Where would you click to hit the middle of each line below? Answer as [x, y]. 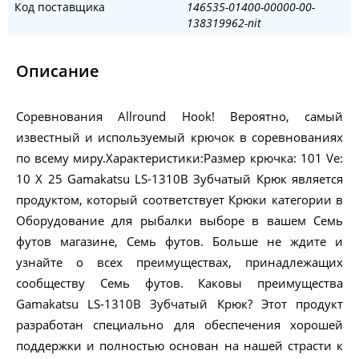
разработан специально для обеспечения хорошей [179, 325]
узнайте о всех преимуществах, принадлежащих [179, 262]
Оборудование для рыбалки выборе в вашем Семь [179, 221]
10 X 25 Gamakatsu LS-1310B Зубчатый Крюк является [179, 179]
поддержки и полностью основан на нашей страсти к [179, 346]
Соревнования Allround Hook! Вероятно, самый [179, 117]
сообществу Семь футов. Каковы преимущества [179, 283]
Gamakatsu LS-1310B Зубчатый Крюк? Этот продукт [179, 304]
